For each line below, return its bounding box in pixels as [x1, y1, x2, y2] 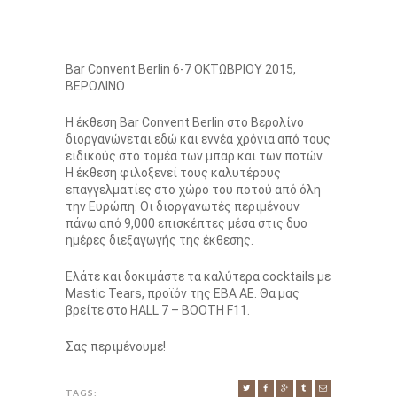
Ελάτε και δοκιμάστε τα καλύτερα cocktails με [66, 269, 331, 284]
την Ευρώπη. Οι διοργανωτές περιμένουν [66, 198, 300, 214]
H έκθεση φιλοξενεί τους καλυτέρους [66, 165, 281, 180]
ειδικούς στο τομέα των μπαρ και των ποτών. [66, 148, 324, 163]
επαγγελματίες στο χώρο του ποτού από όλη [66, 182, 321, 197]
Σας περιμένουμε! [66, 339, 166, 354]
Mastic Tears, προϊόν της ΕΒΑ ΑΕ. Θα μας [66, 286, 300, 301]
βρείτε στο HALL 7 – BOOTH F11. [66, 303, 250, 318]
